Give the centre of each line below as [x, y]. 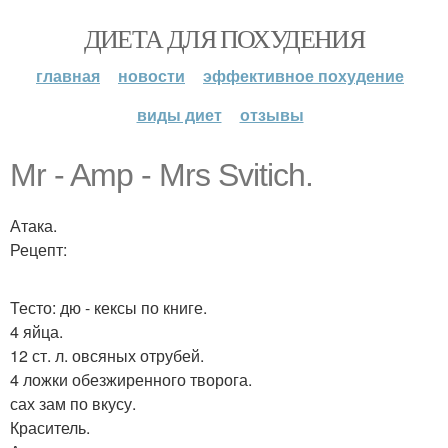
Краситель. [50, 427]
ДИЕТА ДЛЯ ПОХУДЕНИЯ [224, 38]
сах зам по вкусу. [73, 403]
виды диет [179, 114]
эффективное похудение [303, 75]
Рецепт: [38, 249]
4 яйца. [36, 331]
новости [151, 75]
